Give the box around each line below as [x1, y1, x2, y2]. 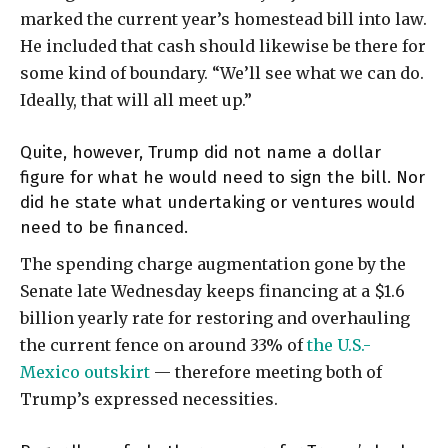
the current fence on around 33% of [20, 335, 307, 356]
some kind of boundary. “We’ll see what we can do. [20, 63, 424, 84]
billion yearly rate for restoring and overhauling [20, 308, 410, 329]
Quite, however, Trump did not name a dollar [20, 142, 381, 164]
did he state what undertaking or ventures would [20, 192, 415, 214]
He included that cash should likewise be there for [20, 36, 426, 57]
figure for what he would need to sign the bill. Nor [20, 167, 425, 189]
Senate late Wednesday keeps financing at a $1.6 [20, 281, 405, 302]
